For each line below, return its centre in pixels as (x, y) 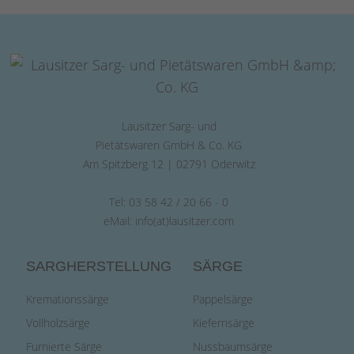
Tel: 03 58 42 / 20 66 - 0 (169, 202)
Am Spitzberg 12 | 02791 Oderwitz (169, 164)
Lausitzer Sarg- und (169, 126)
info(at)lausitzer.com (185, 221)
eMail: (120, 221)
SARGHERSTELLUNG (99, 266)
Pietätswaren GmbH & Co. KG (169, 145)
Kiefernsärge (223, 323)
